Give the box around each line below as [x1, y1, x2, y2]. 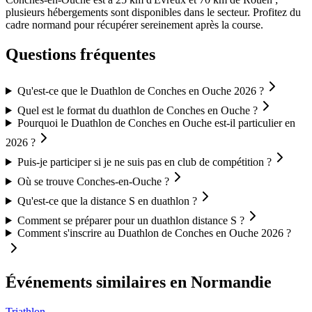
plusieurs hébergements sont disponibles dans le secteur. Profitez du [6, 6, 301, 19]
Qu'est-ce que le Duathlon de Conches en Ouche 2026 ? [17, 84, 264, 97]
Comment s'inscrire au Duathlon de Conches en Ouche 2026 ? [17, 226, 291, 239]
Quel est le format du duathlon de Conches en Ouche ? [17, 104, 258, 116]
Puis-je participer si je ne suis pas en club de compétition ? [17, 155, 272, 168]
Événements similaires [6, 272, 166, 291]
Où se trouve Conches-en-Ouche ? [17, 175, 169, 187]
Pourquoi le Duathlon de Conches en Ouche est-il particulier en [17, 116, 295, 129]
